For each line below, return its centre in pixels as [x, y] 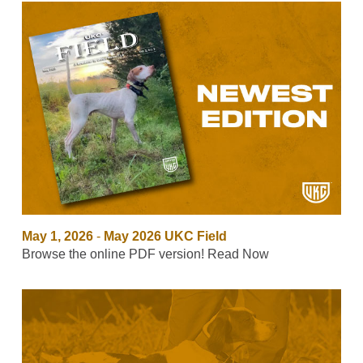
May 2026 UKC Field [165, 236]
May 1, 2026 [57, 236]
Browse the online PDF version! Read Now [145, 254]
